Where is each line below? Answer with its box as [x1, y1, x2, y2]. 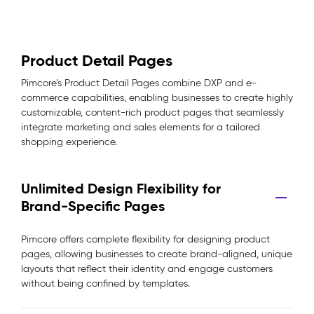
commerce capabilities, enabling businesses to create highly [21, 92, 293, 104]
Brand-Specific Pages [21, 197, 165, 215]
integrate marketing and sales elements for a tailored [21, 121, 260, 133]
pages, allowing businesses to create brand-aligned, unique [21, 248, 292, 260]
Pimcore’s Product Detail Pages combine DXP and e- [21, 77, 257, 89]
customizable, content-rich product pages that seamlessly [21, 107, 284, 118]
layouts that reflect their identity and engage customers [21, 263, 273, 275]
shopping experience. [21, 136, 117, 148]
